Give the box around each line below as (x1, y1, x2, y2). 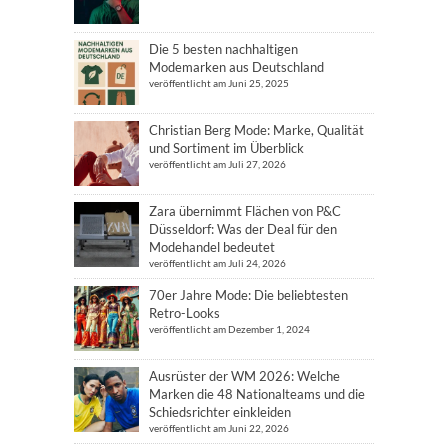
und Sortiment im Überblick (149, 139, 304, 156)
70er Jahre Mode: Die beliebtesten (149, 286, 348, 303)
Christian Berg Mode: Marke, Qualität (149, 121, 364, 138)
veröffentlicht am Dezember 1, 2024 (149, 322, 310, 335)
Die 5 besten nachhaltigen (149, 40, 298, 57)
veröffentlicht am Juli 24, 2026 (149, 256, 286, 269)
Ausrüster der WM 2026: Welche (149, 367, 340, 384)
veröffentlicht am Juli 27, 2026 (149, 157, 286, 170)
